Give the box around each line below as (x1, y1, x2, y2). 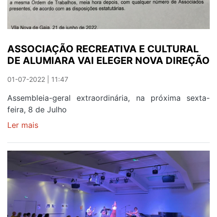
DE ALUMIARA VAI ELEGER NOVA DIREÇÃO (7, 54, 210, 66)
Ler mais (7, 120, 38, 130)
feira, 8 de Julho (7, 104, 67, 114)
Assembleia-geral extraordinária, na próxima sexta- (7, 93, 210, 103)
